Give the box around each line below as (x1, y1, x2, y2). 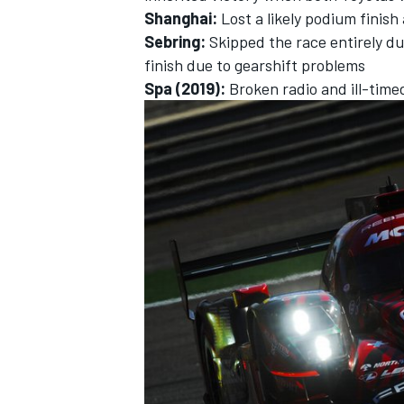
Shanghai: (144, 8, 221, 29)
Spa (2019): (144, 78, 229, 99)
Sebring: (144, 32, 206, 52)
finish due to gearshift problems (144, 55, 365, 76)
